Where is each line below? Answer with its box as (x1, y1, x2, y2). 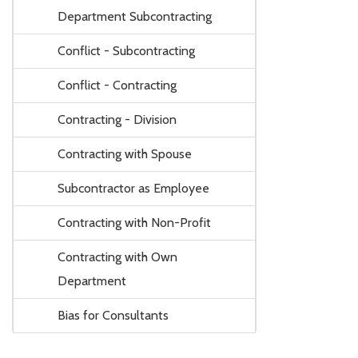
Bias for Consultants (58, 307, 169, 323)
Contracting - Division (58, 111, 177, 127)
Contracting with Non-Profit (58, 214, 211, 230)
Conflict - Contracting (58, 77, 177, 93)
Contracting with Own (58, 249, 177, 265)
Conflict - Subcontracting (58, 42, 195, 58)
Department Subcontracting (58, 8, 212, 24)
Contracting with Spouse (58, 145, 192, 161)
